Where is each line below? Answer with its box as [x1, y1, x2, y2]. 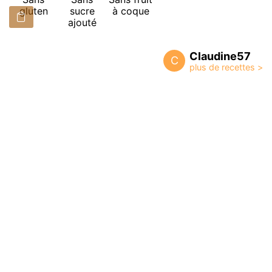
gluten [19, 5, 48, 18]
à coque [112, 5, 149, 18]
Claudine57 [189, 50, 251, 63]
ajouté [67, 16, 97, 29]
